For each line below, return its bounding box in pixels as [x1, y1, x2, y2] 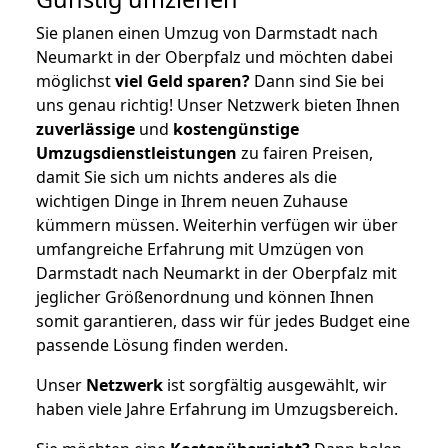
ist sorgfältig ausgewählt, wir [163, 373, 387, 396]
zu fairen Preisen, [237, 141, 373, 164]
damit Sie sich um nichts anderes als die [36, 165, 337, 188]
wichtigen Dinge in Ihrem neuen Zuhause [36, 189, 348, 212]
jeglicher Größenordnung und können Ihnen [36, 285, 374, 308]
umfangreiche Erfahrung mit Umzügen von [36, 237, 364, 260]
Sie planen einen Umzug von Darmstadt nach [36, 21, 378, 44]
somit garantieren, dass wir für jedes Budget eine [36, 309, 410, 332]
